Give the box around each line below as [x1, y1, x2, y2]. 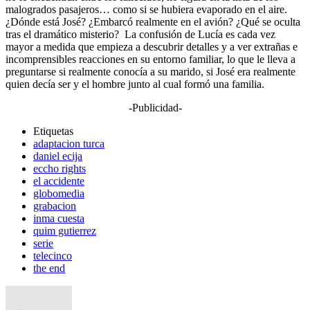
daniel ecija [33, 149, 82, 162]
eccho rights [33, 162, 86, 174]
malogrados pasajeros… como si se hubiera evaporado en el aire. [6, 3, 287, 15]
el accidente [33, 174, 84, 187]
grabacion [33, 199, 76, 212]
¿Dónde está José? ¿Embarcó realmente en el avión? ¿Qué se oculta [6, 15, 300, 28]
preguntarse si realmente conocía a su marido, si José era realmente [6, 65, 295, 77]
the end [33, 262, 65, 274]
